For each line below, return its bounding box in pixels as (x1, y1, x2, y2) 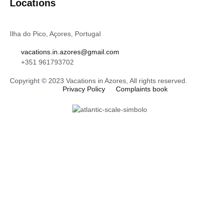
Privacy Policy (62, 85, 105, 93)
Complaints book (116, 85, 168, 93)
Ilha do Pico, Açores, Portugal (10, 29, 101, 38)
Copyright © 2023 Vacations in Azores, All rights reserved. (10, 76, 187, 85)
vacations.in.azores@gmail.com (21, 47, 119, 56)
